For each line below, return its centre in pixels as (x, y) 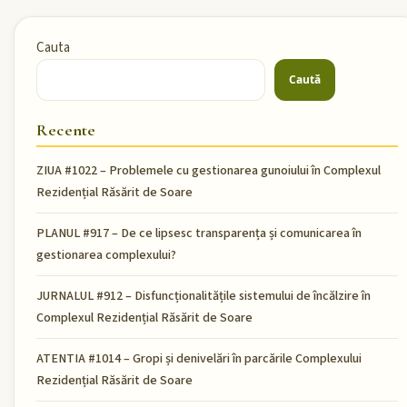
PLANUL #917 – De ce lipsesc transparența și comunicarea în (199, 233)
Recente (66, 129)
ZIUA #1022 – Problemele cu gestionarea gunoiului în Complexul (208, 170)
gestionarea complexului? (106, 255)
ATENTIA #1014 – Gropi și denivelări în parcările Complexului (199, 358)
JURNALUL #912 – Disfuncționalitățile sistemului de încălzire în (203, 296)
